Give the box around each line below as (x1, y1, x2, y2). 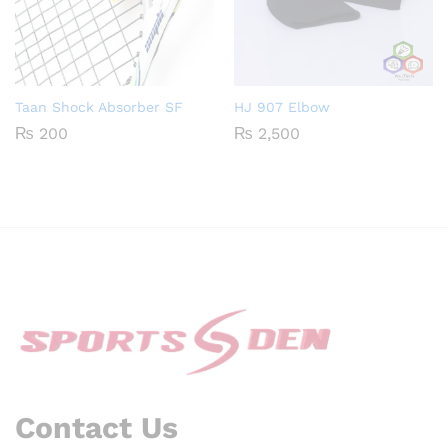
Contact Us (15, 410, 178, 446)
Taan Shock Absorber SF (15, 99, 183, 116)
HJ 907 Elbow (234, 99, 330, 116)
